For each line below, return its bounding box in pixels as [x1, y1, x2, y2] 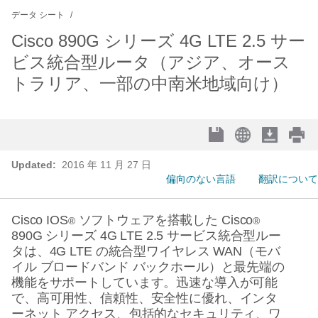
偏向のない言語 [166, 173, 236, 185]
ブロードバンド [40, 260, 129, 274]
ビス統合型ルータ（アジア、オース [11, 53, 290, 72]
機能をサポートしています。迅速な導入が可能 [11, 275, 278, 290]
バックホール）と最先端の [132, 260, 285, 274]
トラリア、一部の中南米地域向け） [11, 74, 288, 93]
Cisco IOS [11, 213, 68, 227]
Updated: [11, 159, 56, 170]
